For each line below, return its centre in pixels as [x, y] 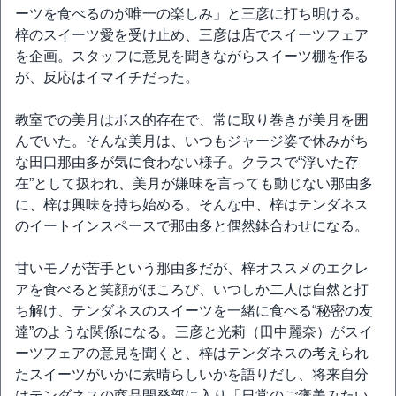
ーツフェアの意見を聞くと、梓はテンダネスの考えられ [192, 353]
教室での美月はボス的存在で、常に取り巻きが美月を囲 [192, 120]
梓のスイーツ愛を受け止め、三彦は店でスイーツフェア [192, 35]
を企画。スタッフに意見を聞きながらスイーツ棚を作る [192, 56]
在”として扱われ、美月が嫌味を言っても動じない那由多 [194, 183]
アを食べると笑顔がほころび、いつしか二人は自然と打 [192, 289]
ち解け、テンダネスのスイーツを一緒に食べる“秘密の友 [194, 311]
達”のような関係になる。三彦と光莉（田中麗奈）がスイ [194, 332]
